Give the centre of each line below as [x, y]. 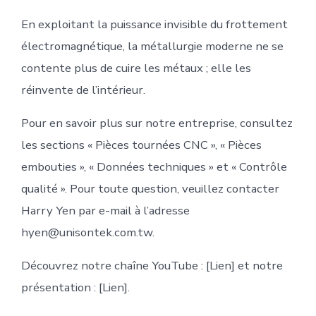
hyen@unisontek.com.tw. [87, 233]
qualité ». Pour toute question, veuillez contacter [150, 189]
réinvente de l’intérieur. [83, 90]
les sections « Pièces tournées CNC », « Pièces [141, 145]
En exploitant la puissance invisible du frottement [154, 25]
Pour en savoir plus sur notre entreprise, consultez [157, 123]
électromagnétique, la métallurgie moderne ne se [152, 47]
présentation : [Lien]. [75, 288]
